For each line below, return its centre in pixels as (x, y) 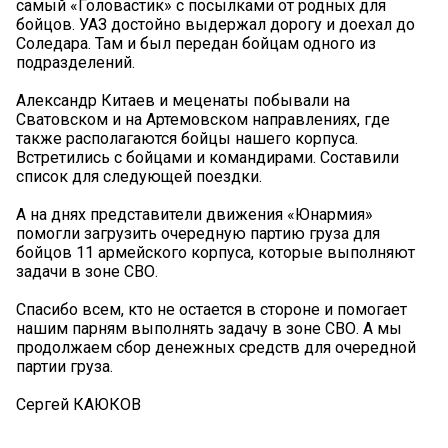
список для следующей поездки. (139, 177)
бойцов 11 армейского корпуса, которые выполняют (215, 253)
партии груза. (64, 367)
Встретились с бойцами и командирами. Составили (207, 158)
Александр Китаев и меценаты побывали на (183, 101)
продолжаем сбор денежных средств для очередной (216, 348)
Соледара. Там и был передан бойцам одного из (196, 44)
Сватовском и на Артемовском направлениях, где (203, 120)
